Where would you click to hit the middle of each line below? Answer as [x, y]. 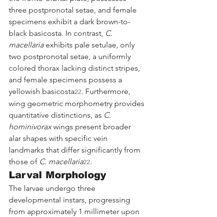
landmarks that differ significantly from [76, 150]
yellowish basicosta [42, 91]
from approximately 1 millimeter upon [75, 211]
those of [24, 161]
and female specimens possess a [66, 79]
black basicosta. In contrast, [57, 33]
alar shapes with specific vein [59, 138]
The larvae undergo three [53, 188]
